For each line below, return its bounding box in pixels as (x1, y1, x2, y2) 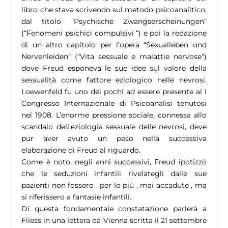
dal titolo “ (21, 17, 74, 26)
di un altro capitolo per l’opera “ (21, 40, 147, 50)
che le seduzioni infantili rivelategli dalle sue (21, 169, 207, 179)
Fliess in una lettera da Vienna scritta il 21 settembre (21, 216, 207, 225)
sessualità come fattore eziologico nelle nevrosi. (21, 75, 207, 85)
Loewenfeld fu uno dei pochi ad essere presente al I (21, 87, 207, 97)
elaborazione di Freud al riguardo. (21, 146, 141, 155)
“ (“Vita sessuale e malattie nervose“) (68, 52, 207, 62)
